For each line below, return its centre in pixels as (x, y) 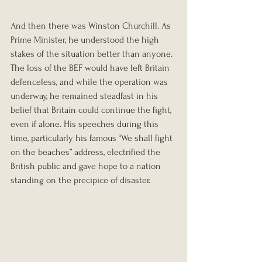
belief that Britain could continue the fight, (92, 110)
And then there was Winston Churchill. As (92, 25)
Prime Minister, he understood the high (86, 39)
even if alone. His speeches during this (86, 124)
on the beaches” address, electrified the (87, 152)
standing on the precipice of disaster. (80, 180)
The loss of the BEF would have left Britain (91, 68)
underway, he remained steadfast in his (85, 96)
